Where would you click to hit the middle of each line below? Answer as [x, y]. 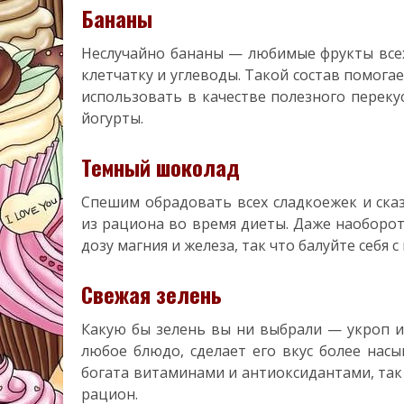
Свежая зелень [151, 294]
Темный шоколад [161, 166]
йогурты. [112, 118]
